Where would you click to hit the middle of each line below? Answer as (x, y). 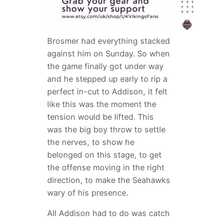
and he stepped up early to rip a (107, 79)
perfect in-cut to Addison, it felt (107, 92)
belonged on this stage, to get (104, 155)
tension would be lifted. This (100, 117)
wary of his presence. (87, 193)
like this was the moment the (101, 104)
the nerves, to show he (91, 142)
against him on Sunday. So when (108, 54)
